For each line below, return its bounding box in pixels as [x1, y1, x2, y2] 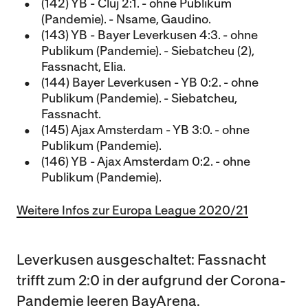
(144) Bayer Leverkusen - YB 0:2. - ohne [41, 77, 258, 89]
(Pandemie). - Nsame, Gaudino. [41, 14, 211, 25]
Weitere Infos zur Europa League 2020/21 [16, 205, 248, 217]
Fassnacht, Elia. [41, 61, 126, 73]
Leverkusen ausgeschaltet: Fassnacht [16, 253, 266, 267]
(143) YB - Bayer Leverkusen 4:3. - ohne [41, 30, 258, 41]
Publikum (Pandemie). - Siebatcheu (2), [41, 45, 254, 57]
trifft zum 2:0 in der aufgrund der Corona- [16, 274, 286, 288]
